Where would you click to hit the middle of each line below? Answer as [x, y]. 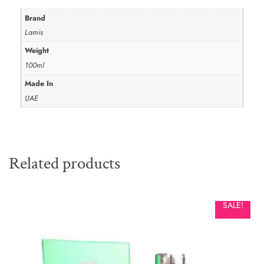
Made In [39, 84]
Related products [65, 163]
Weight [37, 51]
